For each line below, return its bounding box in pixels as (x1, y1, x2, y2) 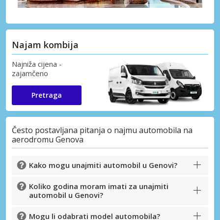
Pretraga (31, 90, 62, 100)
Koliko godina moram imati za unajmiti (29, 181, 168, 191)
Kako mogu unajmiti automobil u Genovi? (29, 160, 177, 170)
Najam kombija (12, 38, 79, 51)
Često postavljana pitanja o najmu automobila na (12, 125, 192, 136)
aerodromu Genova (12, 134, 83, 145)
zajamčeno (12, 68, 48, 78)
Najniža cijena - (12, 58, 62, 69)
